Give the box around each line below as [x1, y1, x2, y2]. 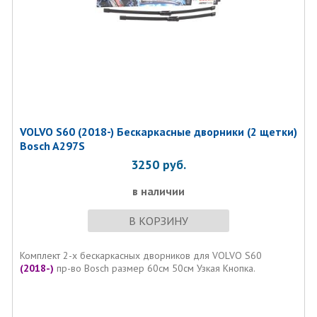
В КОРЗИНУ [128, 214, 188, 228]
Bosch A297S [19, 139, 85, 153]
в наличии [132, 184, 185, 198]
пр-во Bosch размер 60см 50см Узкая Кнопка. [53, 262, 255, 275]
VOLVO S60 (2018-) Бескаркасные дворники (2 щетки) [19, 125, 297, 139]
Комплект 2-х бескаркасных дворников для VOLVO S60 [19, 249, 262, 262]
